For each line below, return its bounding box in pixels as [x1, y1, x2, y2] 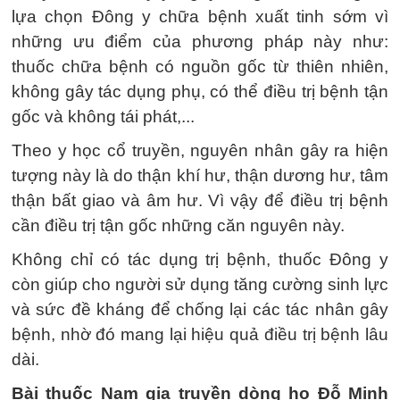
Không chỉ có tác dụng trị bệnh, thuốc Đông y [12, 249, 388, 269]
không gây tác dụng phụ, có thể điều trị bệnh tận [12, 81, 388, 101]
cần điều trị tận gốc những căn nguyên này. [12, 215, 345, 235]
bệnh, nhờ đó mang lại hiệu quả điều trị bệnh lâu [12, 324, 388, 344]
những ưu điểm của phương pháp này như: [12, 31, 388, 51]
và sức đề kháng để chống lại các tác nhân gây [12, 299, 388, 319]
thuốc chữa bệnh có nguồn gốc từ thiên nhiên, [12, 56, 388, 76]
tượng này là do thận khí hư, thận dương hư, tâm [12, 165, 388, 185]
